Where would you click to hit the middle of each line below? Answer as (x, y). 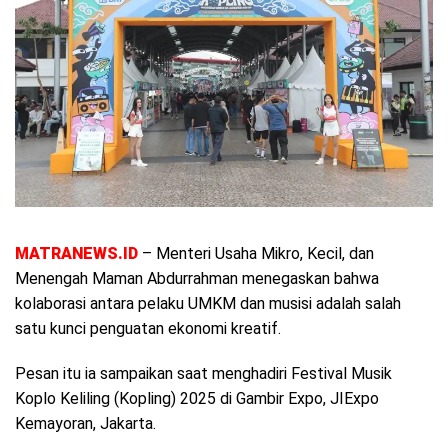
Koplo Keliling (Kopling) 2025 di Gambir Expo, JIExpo (197, 398)
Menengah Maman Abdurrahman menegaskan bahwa (197, 278)
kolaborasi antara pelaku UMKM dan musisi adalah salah (208, 303)
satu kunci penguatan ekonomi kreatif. (148, 328)
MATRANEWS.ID (76, 253)
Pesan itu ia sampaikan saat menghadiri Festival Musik (203, 373)
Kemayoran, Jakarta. (85, 423)
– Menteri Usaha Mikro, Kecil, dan (256, 253)
